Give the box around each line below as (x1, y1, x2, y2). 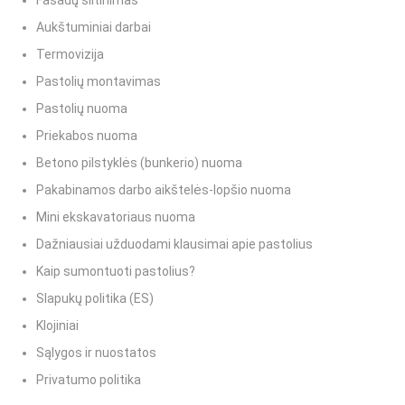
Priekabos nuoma (36, 128, 137, 144)
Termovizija (36, 47, 104, 62)
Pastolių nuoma (36, 101, 127, 117)
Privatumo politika (36, 372, 141, 388)
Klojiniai (36, 318, 79, 334)
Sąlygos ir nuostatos (36, 345, 156, 361)
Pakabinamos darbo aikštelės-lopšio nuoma (36, 183, 291, 198)
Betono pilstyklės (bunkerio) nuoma (36, 155, 242, 171)
